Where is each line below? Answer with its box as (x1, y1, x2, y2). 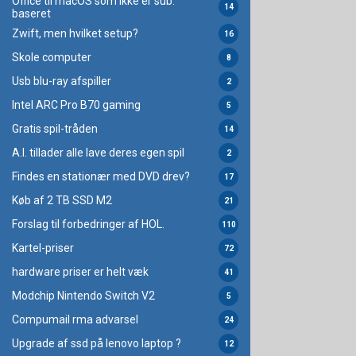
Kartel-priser (12, 242, 74, 255)
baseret (12, 6, 51, 20)
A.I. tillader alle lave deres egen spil (12, 146, 184, 160)
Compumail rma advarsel (12, 313, 138, 327)
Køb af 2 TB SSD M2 (12, 194, 112, 207)
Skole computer (12, 51, 91, 64)
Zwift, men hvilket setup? (12, 27, 138, 41)
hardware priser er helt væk (12, 265, 149, 279)
